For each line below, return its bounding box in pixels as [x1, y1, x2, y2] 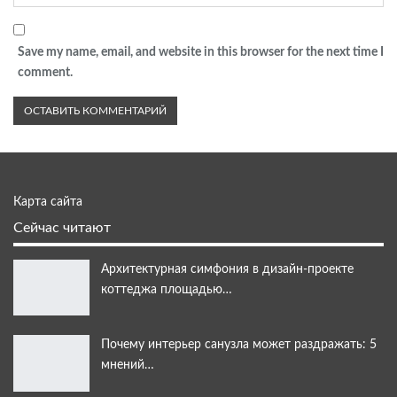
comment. [18, 66, 73, 79]
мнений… [101, 359, 154, 372]
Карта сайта [13, 195, 82, 208]
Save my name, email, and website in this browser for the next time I [18, 45, 384, 58]
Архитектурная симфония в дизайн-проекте [101, 262, 354, 276]
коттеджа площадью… [101, 283, 232, 296]
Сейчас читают [13, 220, 111, 235]
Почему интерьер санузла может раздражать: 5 [101, 339, 377, 352]
